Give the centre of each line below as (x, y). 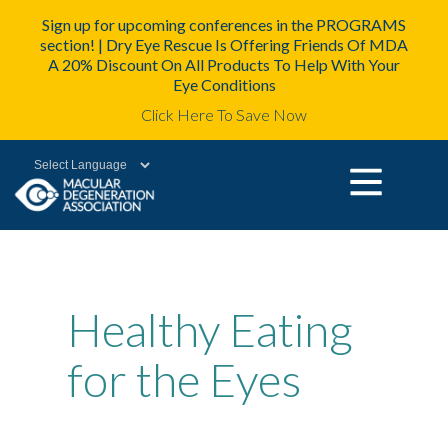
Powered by (52, 191)
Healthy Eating (210, 329)
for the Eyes (184, 379)
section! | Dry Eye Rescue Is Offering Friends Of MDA (224, 44)
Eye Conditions (224, 84)
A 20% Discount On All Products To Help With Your (224, 64)
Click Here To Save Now (224, 114)
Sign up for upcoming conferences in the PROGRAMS (224, 24)
